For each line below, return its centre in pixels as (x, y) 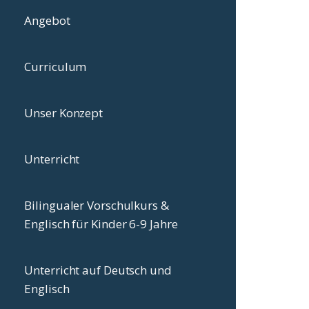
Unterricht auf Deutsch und (98, 270)
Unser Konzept (64, 113)
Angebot (47, 20)
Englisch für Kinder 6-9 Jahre (101, 224)
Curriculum (56, 67)
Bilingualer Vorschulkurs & (97, 205)
